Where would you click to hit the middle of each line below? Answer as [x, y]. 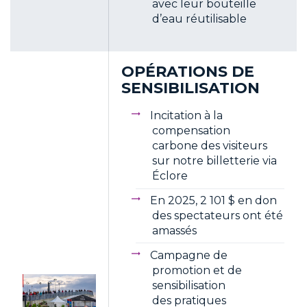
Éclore [170, 176]
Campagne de [188, 255]
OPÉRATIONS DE [188, 71]
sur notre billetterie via [214, 161]
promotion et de [197, 270]
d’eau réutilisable [199, 19]
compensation [191, 131]
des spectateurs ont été [218, 216]
